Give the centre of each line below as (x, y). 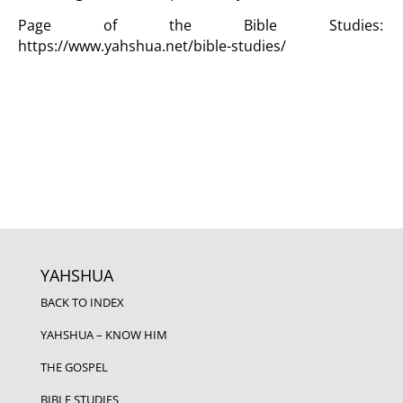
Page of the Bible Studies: (201, 25)
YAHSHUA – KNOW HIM (103, 335)
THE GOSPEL (74, 367)
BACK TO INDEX (82, 302)
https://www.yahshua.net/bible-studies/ (152, 46)
